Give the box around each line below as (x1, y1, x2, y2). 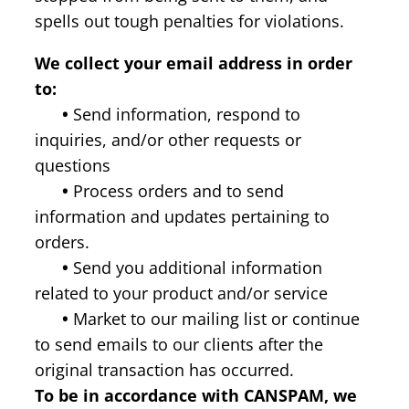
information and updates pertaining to (35, 204, 330, 227)
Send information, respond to (68, 102, 300, 125)
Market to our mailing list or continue (68, 307, 360, 330)
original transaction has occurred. (35, 358, 294, 381)
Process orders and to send (68, 179, 284, 202)
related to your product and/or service (35, 281, 328, 304)
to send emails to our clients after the (35, 332, 323, 355)
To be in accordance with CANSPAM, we (35, 383, 357, 406)
